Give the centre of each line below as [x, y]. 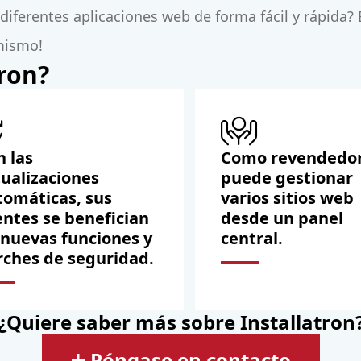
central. [252, 239]
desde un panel [282, 218]
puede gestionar [287, 178]
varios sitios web [287, 198]
